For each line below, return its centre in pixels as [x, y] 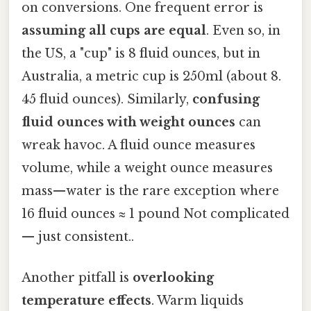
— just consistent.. [78, 236]
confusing [226, 99]
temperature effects [86, 300]
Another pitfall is [77, 277]
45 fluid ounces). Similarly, [107, 99]
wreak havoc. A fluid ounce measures [138, 145]
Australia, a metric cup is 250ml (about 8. [151, 76]
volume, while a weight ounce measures [147, 168]
